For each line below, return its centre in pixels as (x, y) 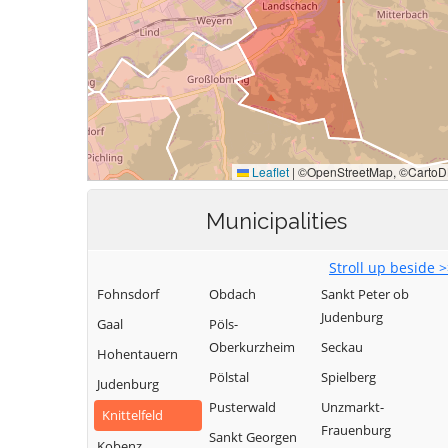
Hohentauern (137, 354)
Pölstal (229, 377)
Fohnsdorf (128, 294)
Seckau (342, 347)
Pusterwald (242, 407)
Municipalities (276, 221)
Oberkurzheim (252, 347)
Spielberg (348, 377)
